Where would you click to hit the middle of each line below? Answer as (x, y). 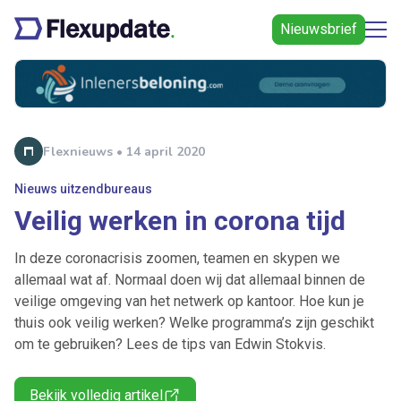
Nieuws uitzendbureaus (83, 189)
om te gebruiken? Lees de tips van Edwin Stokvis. (170, 345)
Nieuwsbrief (319, 29)
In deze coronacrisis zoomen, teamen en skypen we (177, 259)
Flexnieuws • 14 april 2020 (124, 151)
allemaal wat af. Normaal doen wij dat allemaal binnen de (190, 280)
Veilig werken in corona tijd (180, 221)
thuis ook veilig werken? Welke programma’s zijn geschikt (194, 323)
